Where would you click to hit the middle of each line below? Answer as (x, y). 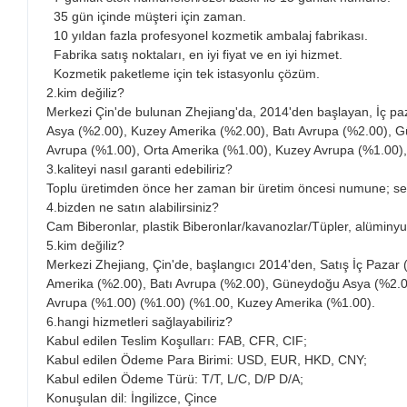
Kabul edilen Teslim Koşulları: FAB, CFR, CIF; (177, 341)
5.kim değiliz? (85, 246)
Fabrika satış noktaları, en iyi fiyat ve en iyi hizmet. (194, 55)
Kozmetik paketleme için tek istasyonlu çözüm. (183, 74)
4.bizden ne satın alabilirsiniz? (133, 208)
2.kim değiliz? (85, 93)
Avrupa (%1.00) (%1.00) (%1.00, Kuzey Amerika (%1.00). (211, 303)
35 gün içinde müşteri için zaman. (146, 17)
